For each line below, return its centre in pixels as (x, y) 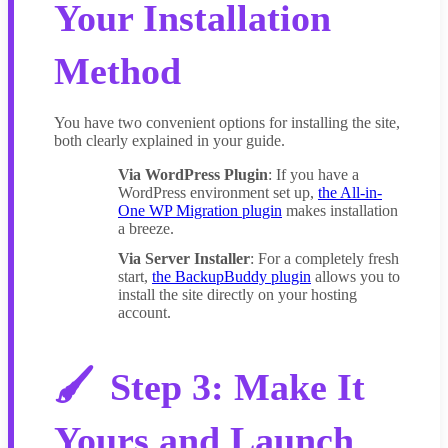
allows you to (355, 277)
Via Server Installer (184, 259)
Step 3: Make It (237, 386)
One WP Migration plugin (200, 211)
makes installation (340, 211)
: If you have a (313, 175)
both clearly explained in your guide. (169, 141)
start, (135, 277)
